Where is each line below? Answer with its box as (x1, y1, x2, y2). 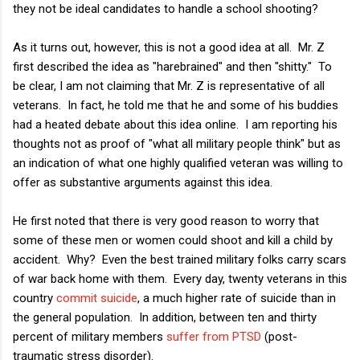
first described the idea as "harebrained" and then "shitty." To (13, 59, 332, 74)
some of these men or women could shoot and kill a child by (13, 232, 333, 247)
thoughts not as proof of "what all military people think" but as (13, 136, 341, 151)
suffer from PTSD (166, 329, 261, 344)
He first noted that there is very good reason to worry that (13, 213, 319, 228)
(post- (261, 329, 297, 344)
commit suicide (56, 290, 137, 305)
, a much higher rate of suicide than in (137, 290, 336, 305)
